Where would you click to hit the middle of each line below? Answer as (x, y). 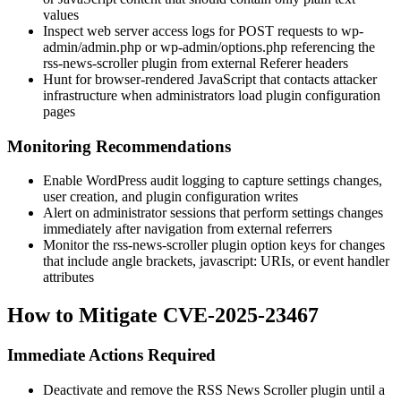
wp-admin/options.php (224, 47)
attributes (68, 277)
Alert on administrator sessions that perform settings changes (213, 213)
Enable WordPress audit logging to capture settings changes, (213, 181)
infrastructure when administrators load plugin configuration (212, 95)
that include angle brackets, (121, 261)
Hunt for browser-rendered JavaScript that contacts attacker (210, 79)
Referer (281, 63)
